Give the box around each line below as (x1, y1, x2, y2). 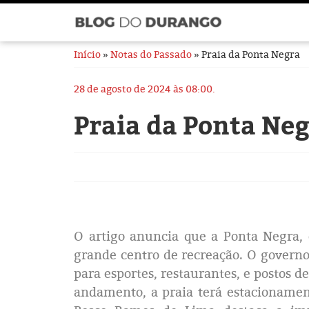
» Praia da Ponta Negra (192, 48, 300, 61)
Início (74, 48, 101, 61)
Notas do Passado (110, 48, 192, 61)
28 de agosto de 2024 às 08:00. (74, 82, 215, 95)
